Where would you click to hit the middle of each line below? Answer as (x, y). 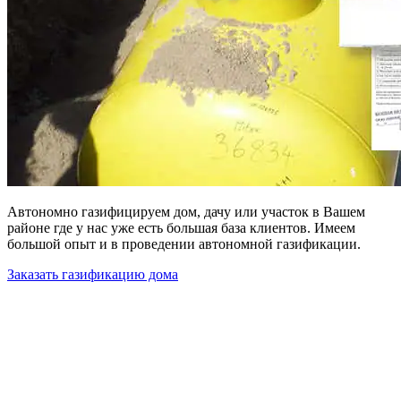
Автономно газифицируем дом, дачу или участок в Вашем (186, 211)
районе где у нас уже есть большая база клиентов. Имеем (181, 227)
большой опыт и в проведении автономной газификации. (184, 243)
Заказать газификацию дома (93, 274)
